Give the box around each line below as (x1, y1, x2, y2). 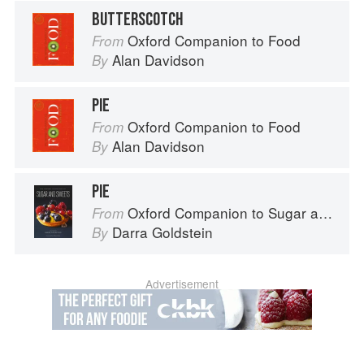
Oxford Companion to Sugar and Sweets (128, 202, 318, 223)
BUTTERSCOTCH (92, 8, 183, 32)
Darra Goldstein (112, 222, 213, 243)
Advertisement (145, 275, 219, 292)
